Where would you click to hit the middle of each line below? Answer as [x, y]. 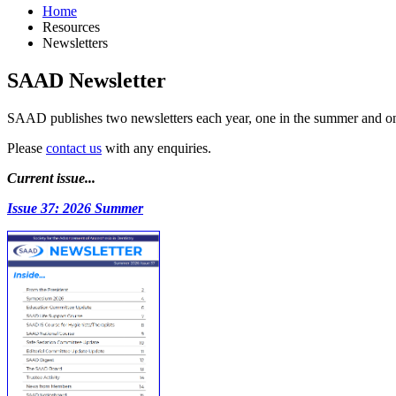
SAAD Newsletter [87, 81]
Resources [71, 27]
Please [27, 148]
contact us [74, 148]
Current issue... [51, 179]
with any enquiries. [156, 148]
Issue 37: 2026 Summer [75, 209]
